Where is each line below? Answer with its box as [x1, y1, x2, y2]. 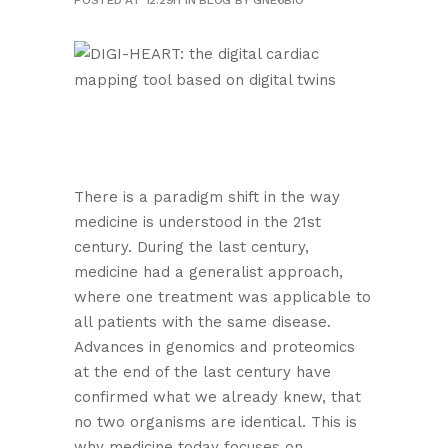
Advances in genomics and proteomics [74, 338, 355, 356]
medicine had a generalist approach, [74, 263, 343, 281]
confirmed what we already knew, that [74, 388, 361, 406]
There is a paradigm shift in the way [74, 188, 340, 206]
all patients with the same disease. [74, 313, 331, 331]
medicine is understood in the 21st [74, 213, 321, 231]
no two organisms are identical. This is [74, 413, 357, 431]
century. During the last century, [74, 238, 309, 256]
